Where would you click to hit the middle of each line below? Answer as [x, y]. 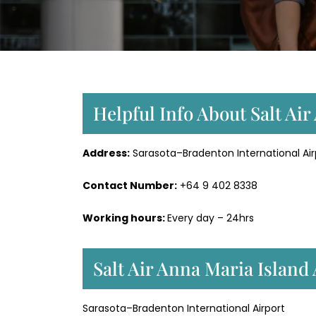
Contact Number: [130, 186]
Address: [106, 153]
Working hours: [125, 218]
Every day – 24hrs [211, 218]
